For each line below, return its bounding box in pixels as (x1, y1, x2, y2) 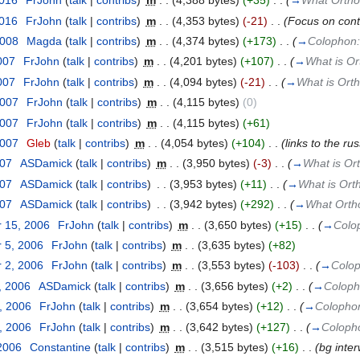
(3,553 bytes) (197, 259, 265, 272)
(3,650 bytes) (203, 218, 272, 231)
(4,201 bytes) (169, 55, 237, 68)
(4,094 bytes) (169, 75, 237, 88)
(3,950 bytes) (182, 157, 250, 170)
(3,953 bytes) (169, 177, 237, 190)
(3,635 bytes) (197, 238, 265, 252)
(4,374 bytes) (171, 35, 239, 48)
